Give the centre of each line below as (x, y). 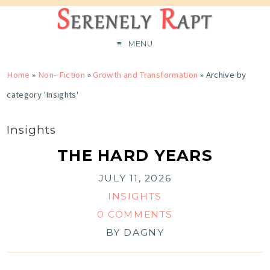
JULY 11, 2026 (135, 178)
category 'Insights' (43, 95)
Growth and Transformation (146, 75)
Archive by (226, 75)
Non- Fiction (61, 75)
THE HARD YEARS (135, 155)
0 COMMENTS (135, 215)
